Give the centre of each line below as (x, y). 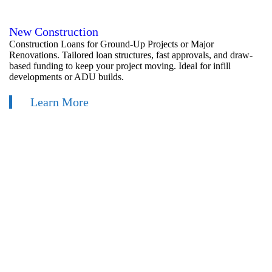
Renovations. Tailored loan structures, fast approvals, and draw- (131, 55)
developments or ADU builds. (66, 77)
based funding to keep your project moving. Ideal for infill (120, 66)
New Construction (54, 32)
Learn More (59, 102)
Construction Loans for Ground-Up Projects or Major (111, 44)
